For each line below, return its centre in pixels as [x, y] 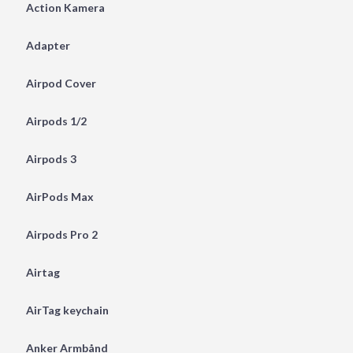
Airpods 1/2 [56, 121]
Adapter [48, 45]
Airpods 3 [51, 158]
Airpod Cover [61, 83]
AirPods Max [59, 196]
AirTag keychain [67, 310]
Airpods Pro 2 [61, 234]
